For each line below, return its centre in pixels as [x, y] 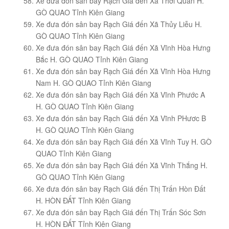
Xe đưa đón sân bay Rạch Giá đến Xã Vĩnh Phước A [120, 95]
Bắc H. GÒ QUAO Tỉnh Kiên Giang [92, 60]
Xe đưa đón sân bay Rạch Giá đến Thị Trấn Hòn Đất [121, 189]
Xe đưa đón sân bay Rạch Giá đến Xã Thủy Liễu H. [119, 24]
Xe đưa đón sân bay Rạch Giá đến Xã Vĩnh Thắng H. [122, 165]
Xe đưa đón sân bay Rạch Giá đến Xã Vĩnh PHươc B [121, 118]
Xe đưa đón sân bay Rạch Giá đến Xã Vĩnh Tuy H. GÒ [124, 142]
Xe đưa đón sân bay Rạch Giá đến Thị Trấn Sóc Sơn [121, 212]
